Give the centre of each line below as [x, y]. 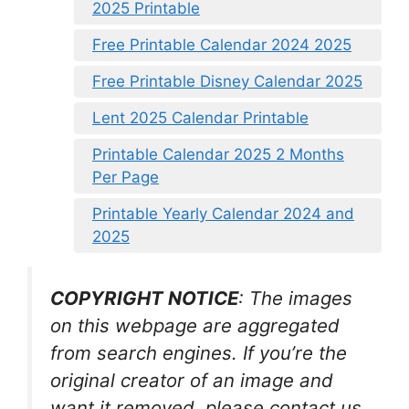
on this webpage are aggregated [195, 326]
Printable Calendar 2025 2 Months [218, 155]
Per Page [126, 178]
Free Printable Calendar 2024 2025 [222, 45]
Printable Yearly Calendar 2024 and [223, 214]
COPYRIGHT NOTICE [144, 299]
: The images [295, 299]
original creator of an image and [192, 381]
